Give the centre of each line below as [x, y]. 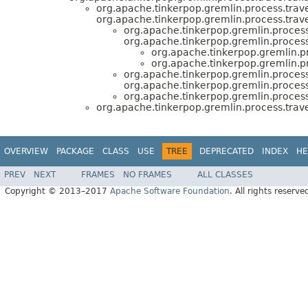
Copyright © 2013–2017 [57, 191]
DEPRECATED [227, 152]
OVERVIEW [26, 152]
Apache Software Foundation [170, 191]
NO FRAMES [147, 175]
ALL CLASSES [225, 175]
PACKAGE [75, 152]
